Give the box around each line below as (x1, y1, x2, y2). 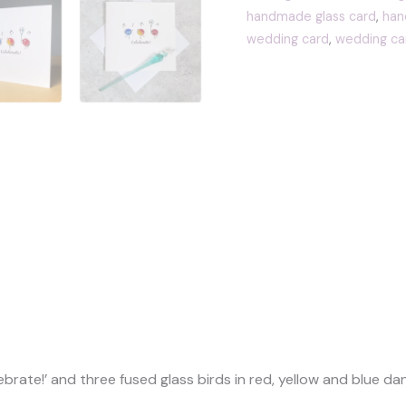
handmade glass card (246, 8, 376, 25)
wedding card (246, 31, 329, 48)
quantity (246, 62, 303, 82)
